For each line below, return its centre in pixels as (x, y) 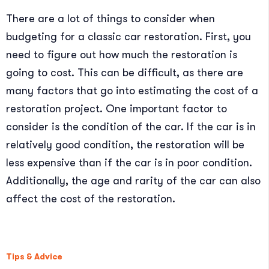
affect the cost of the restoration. (91, 198)
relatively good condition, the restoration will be (125, 144)
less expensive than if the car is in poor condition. (129, 162)
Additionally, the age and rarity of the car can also (133, 180)
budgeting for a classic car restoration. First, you (128, 36)
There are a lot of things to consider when (110, 18)
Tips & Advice (34, 257)
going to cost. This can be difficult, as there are (125, 72)
